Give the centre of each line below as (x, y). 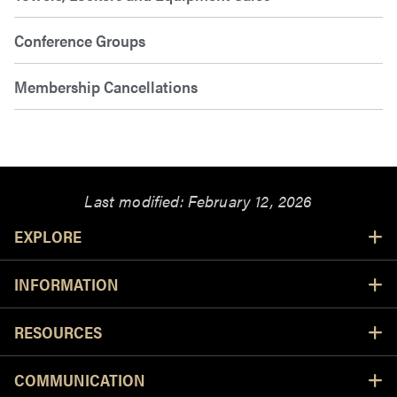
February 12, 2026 (250, 201)
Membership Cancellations (106, 87)
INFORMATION (66, 284)
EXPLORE (48, 236)
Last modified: (136, 201)
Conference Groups (80, 41)
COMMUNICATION (80, 380)
